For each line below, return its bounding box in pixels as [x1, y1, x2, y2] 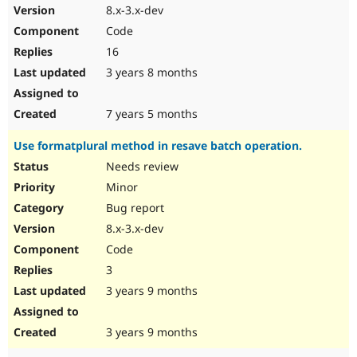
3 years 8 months [103, 65, 198, 80]
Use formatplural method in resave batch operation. [14, 138, 302, 154]
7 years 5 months [103, 106, 198, 122]
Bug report [103, 200, 164, 216]
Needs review [103, 159, 178, 175]
